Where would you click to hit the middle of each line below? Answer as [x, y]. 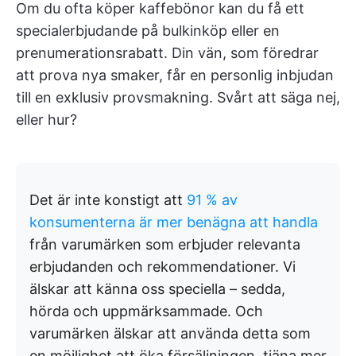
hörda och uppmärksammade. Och [146, 311]
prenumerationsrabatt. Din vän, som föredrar [167, 53]
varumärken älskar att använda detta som [170, 333]
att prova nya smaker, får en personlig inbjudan [175, 75]
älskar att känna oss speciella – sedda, [157, 289]
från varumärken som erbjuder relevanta [165, 244]
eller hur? [46, 120]
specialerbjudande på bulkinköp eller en [148, 31]
